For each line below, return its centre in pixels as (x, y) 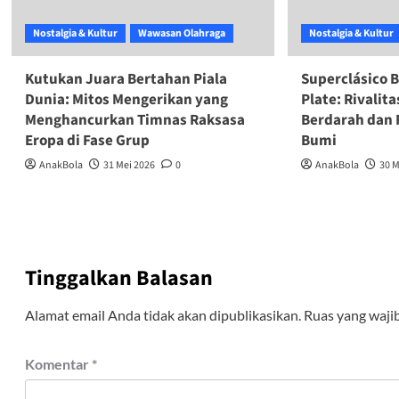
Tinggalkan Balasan (118, 279)
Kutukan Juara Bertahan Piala (126, 80)
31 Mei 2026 (129, 166)
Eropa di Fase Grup (87, 141)
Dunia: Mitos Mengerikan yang (126, 100)
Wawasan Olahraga (181, 34)
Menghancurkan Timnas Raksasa (134, 121)
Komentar (58, 364)
